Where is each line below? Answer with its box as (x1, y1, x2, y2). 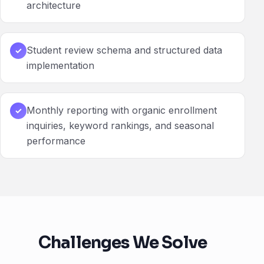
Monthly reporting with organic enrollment (27, 104, 217, 117)
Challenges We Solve (38, 232, 207, 253)
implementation (27, 60, 94, 72)
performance (27, 135, 85, 147)
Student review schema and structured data (27, 44, 222, 57)
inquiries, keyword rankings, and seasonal (27, 120, 214, 132)
